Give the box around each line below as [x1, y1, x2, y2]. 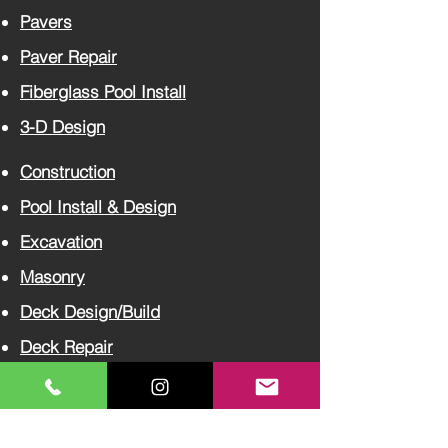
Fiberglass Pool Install [20, 81, 186, 102]
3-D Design [20, 116, 105, 137]
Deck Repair [20, 336, 113, 357]
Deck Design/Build [20, 301, 160, 322]
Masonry [20, 266, 85, 287]
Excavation [20, 231, 102, 252]
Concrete [20, 371, 88, 392]
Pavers [20, 11, 72, 32]
